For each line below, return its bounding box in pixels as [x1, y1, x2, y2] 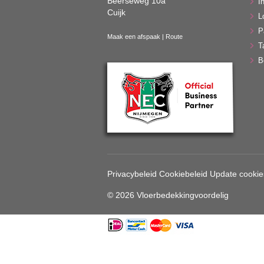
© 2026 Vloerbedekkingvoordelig [107, 190, 229, 200]
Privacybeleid [107, 169, 157, 179]
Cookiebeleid [159, 169, 207, 179]
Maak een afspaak [107, 32, 160, 40]
